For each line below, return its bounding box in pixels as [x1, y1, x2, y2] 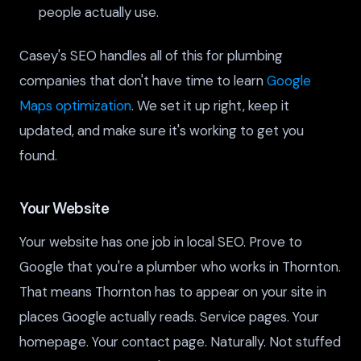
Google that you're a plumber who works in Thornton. [19, 258, 341, 276]
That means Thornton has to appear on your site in [19, 283, 326, 301]
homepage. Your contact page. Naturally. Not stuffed [19, 333, 341, 351]
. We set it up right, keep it [131, 96, 289, 114]
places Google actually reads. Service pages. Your [19, 308, 319, 326]
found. [19, 146, 57, 164]
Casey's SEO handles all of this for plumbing [19, 46, 283, 64]
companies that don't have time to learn [19, 71, 267, 89]
